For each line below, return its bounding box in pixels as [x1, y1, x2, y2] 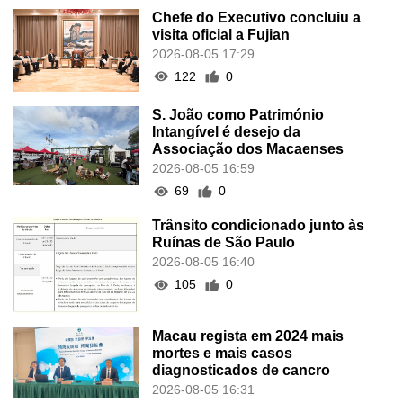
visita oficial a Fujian [152, 26, 291, 42]
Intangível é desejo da [152, 124, 301, 140]
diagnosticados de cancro [152, 363, 331, 379]
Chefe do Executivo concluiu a [152, 9, 362, 25]
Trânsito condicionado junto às [152, 218, 365, 234]
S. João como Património [152, 107, 325, 123]
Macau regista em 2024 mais [152, 328, 345, 345]
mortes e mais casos [152, 345, 293, 362]
